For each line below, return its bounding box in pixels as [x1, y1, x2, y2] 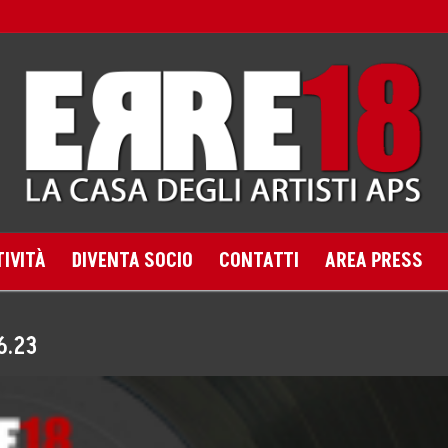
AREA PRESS [325, 247, 423, 276]
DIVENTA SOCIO [72, 247, 193, 276]
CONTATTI [219, 247, 299, 276]
